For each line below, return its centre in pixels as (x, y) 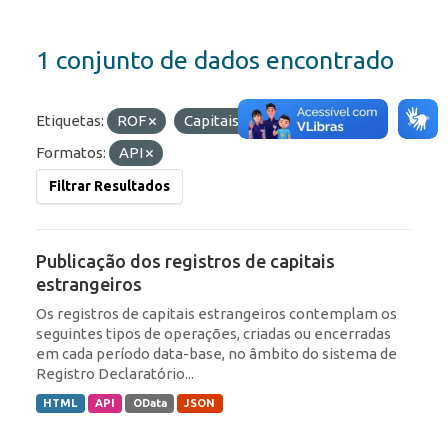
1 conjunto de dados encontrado (215, 60)
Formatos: (71, 153)
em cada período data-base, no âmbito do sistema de (216, 354)
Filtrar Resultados (109, 186)
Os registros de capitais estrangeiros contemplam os (216, 314)
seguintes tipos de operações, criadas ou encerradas (213, 334)
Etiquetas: (70, 121)
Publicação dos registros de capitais (185, 261)
